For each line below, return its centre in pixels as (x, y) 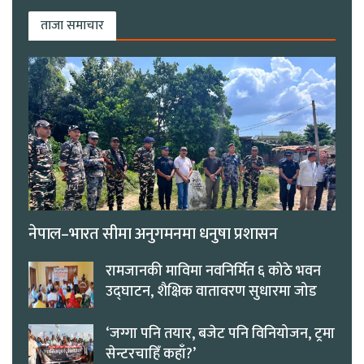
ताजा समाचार (72, 26)
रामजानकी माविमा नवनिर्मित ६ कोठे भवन (213, 272)
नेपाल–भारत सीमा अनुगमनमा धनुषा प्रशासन (153, 234)
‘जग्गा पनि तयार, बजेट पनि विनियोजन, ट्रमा (220, 334)
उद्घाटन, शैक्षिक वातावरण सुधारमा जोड (211, 292)
